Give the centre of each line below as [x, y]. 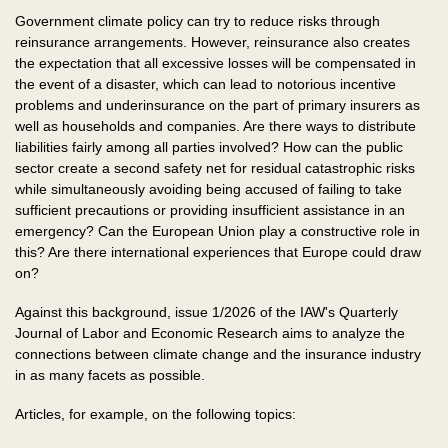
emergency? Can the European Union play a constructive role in [217, 231]
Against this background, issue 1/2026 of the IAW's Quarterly [206, 312]
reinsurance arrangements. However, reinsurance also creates [212, 42]
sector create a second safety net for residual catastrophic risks [215, 168]
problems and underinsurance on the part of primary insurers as [217, 105]
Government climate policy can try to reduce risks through [197, 21]
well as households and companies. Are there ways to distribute [215, 126]
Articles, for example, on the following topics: [155, 414]
